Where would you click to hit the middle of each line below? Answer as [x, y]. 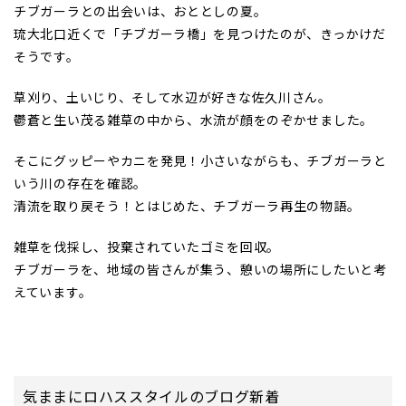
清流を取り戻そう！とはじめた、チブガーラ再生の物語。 [187, 205]
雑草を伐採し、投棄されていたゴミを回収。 [147, 246]
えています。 [53, 291]
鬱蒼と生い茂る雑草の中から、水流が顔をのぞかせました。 [193, 119]
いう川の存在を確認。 [80, 183]
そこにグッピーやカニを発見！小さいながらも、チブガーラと [200, 160]
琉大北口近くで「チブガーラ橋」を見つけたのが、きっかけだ [200, 33]
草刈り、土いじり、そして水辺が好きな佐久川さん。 [173, 97]
